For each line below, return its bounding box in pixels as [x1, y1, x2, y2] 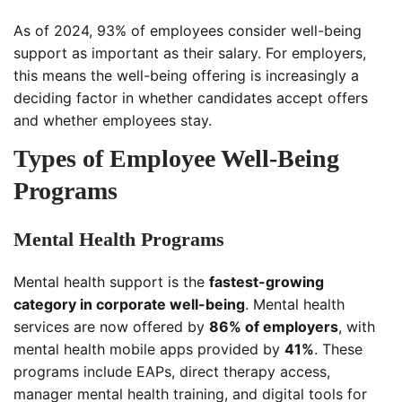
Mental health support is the [13, 273, 209, 292]
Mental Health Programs [13, 228, 224, 251]
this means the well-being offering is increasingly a [13, 66, 359, 85]
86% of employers [209, 318, 338, 336]
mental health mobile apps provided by [13, 340, 284, 359]
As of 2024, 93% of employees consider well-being [13, 22, 362, 40]
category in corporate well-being [13, 295, 245, 314]
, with [338, 318, 375, 336]
